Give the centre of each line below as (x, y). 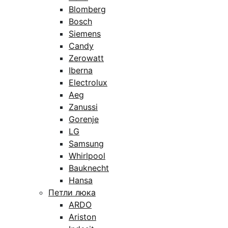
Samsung (86, 144)
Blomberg (87, 9)
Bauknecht (89, 168)
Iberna (81, 70)
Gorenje (84, 119)
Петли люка (72, 192)
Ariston (82, 217)
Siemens (85, 34)
